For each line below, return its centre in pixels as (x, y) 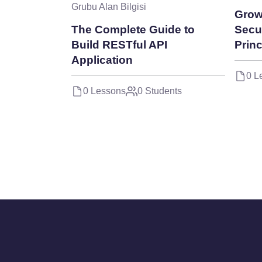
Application (102, 60)
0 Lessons (104, 91)
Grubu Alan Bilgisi (109, 7)
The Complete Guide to (133, 30)
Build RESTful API (119, 45)
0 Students (160, 91)
